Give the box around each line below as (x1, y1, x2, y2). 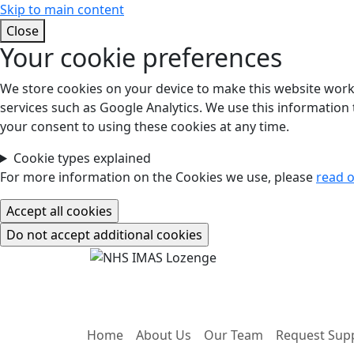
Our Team (204, 326, 263, 344)
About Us (136, 326, 191, 344)
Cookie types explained (13, 149, 151, 167)
